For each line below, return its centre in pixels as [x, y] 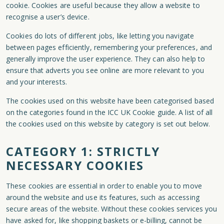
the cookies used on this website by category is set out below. [108, 124]
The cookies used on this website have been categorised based [110, 101]
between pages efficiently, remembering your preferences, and [109, 47]
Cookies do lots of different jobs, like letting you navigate [100, 36]
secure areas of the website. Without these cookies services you [112, 209]
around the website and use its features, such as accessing [103, 197]
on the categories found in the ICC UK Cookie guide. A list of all [109, 112]
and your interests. [36, 82]
